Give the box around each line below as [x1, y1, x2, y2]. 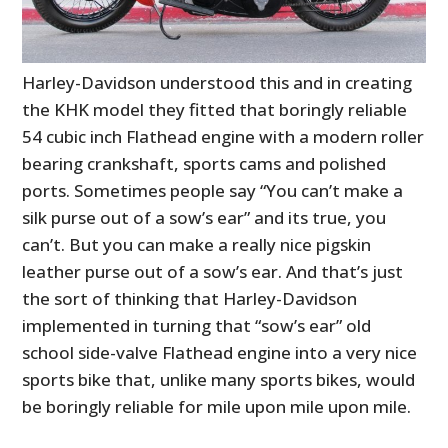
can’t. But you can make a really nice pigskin [22, 232, 372, 256]
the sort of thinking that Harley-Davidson [22, 286, 358, 310]
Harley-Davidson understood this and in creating [22, 70, 413, 94]
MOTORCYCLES [159, 385, 289, 408]
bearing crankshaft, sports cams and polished [22, 151, 387, 175]
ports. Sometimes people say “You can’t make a [22, 178, 404, 202]
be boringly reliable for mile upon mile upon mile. [22, 394, 412, 418]
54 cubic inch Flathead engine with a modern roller [22, 124, 425, 148]
